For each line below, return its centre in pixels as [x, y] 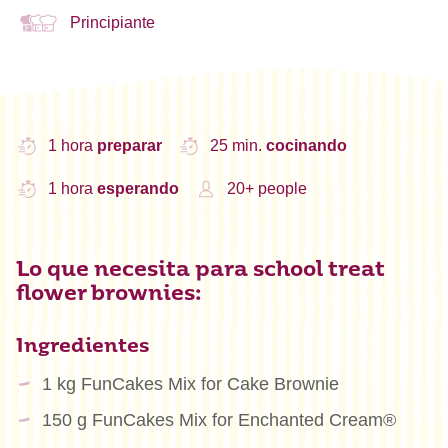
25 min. [237, 146]
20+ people [266, 189]
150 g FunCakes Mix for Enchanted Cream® [218, 420]
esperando [137, 189]
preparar [129, 146]
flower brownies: [109, 294]
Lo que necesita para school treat [200, 270]
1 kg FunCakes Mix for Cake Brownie [190, 384]
